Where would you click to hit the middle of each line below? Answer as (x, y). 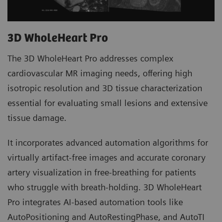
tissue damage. (37, 118)
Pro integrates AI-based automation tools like (95, 202)
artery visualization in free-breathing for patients (102, 172)
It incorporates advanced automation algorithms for (108, 143)
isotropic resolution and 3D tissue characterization (105, 88)
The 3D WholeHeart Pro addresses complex (90, 58)
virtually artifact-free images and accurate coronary (107, 158)
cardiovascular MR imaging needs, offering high (100, 73)
